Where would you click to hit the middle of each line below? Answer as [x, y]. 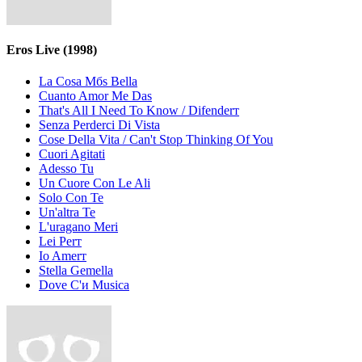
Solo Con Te [71, 198]
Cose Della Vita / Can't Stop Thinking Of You [156, 139]
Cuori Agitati [72, 154]
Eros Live [35, 49]
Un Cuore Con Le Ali [95, 183]
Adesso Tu [66, 168]
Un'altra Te [67, 212]
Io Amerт [63, 256]
